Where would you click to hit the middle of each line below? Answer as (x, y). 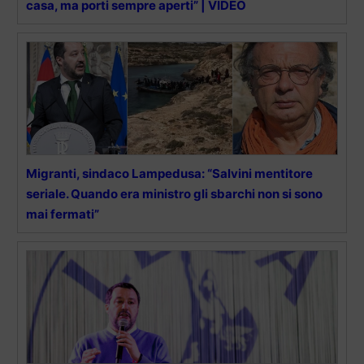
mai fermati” (63, 214)
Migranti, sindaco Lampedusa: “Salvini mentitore (169, 173)
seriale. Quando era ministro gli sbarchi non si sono (174, 193)
